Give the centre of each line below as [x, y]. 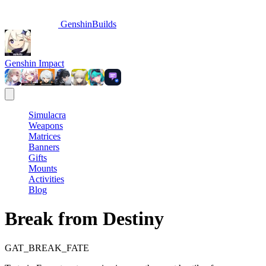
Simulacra [47, 115]
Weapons [46, 126]
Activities [46, 179]
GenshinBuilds [87, 24]
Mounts [43, 168]
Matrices [45, 136]
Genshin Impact [34, 63]
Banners [44, 147]
